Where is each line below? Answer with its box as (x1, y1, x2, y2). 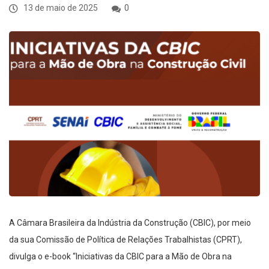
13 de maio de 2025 (22, 2, 98, 13)
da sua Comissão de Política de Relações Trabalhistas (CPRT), (9, 235, 242, 245)
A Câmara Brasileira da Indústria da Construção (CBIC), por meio (9, 218, 251, 228)
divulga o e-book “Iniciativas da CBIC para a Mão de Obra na (9, 252, 232, 262)
